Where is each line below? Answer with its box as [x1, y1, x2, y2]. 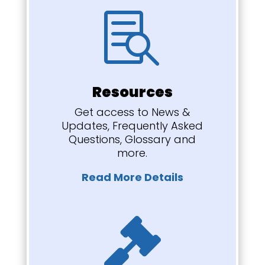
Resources [92, 82, 173, 102]
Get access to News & [75, 104, 190, 119]
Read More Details [81, 169, 183, 185]
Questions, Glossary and [69, 131, 196, 147]
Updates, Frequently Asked [62, 118, 203, 133]
